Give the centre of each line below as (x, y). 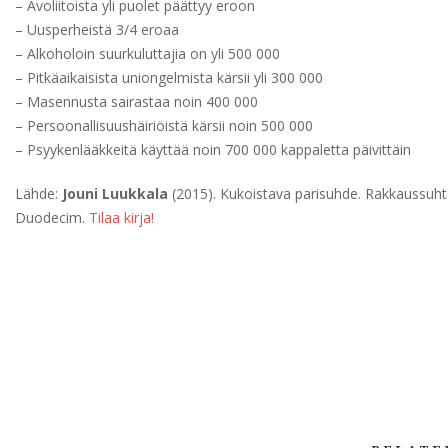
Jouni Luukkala (115, 194)
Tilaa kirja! (121, 218)
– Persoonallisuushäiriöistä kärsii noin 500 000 (164, 126)
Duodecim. (52, 218)
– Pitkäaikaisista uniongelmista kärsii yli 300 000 (169, 78)
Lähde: (38, 194)
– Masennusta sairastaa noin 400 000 (136, 102)
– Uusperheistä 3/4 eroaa (97, 30)
